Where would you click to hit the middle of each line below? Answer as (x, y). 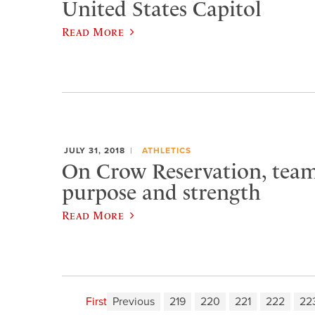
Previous (134, 302)
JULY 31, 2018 (95, 150)
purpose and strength (161, 192)
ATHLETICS (166, 150)
